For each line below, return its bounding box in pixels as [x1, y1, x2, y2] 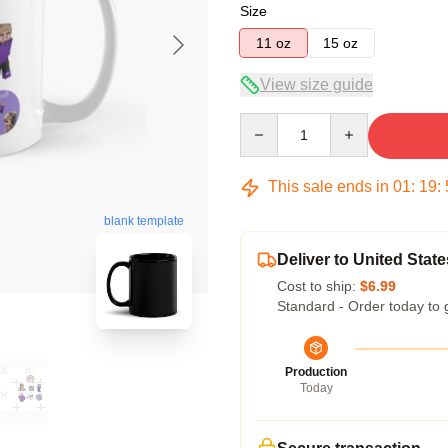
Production [285, 365, 347, 379]
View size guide [260, 76, 373, 93]
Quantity [239, 114, 292, 130]
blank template [104, 214, 184, 229]
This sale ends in [264, 178, 393, 195]
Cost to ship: [277, 278, 360, 294]
